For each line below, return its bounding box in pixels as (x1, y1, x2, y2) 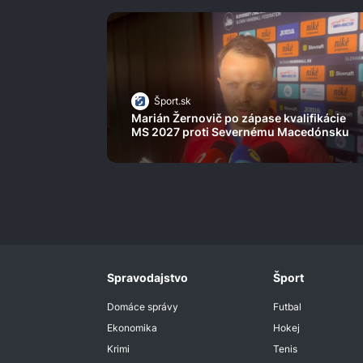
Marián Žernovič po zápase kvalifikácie (131, 111, 346, 126)
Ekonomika (107, 322, 157, 335)
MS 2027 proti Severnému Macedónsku (131, 125, 349, 139)
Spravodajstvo (107, 271, 188, 285)
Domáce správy (107, 301, 178, 314)
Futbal (272, 301, 301, 314)
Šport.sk (154, 95, 191, 108)
